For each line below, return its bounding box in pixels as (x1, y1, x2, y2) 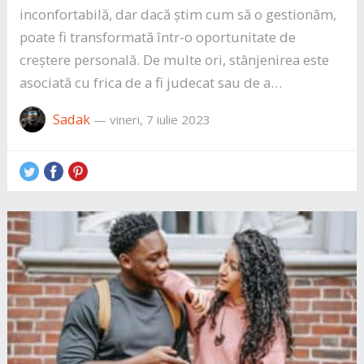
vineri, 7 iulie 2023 (109, 110, 210, 128)
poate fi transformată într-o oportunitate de (19, 27, 296, 46)
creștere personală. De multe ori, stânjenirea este (19, 50, 329, 69)
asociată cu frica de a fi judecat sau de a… (19, 72, 282, 92)
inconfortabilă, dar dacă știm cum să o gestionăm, (19, 4, 336, 24)
